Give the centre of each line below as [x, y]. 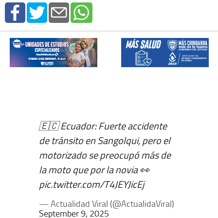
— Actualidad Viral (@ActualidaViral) [107, 203]
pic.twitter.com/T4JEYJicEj [91, 184]
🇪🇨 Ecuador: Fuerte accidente [103, 125]
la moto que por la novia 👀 [94, 169]
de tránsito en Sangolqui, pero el [105, 140]
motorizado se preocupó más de [105, 154]
